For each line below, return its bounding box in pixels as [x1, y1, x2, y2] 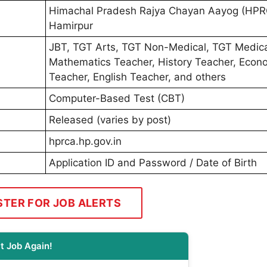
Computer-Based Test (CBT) [49, 92, 185, 104]
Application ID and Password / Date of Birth [49, 156, 257, 169]
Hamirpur [49, 19, 93, 32]
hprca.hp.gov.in [49, 135, 122, 147]
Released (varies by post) [49, 113, 171, 126]
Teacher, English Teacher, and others [49, 70, 226, 83]
